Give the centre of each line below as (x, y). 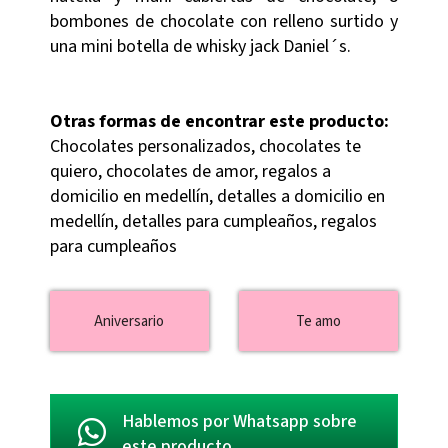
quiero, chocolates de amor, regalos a (190, 172)
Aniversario (129, 321)
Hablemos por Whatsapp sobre (240, 421)
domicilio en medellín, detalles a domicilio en (217, 197)
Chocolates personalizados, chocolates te (205, 147)
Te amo (319, 321)
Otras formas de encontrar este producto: (219, 122)
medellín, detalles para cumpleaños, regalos (213, 222)
